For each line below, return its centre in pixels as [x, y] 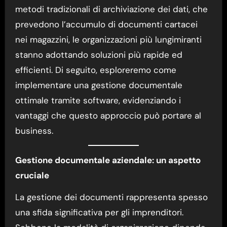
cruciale [32, 175]
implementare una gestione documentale [99, 85]
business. [34, 130]
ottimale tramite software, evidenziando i [98, 100]
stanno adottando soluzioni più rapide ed [99, 54]
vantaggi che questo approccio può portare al [108, 115]
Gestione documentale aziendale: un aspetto [108, 160]
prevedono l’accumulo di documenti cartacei [106, 24]
